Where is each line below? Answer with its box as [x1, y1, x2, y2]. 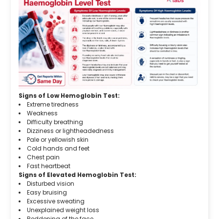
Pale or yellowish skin [27, 135, 89, 144]
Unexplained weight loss [27, 206, 100, 215]
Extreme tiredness [27, 100, 79, 109]
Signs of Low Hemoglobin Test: [19, 91, 120, 100]
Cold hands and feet [27, 144, 90, 153]
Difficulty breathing [27, 118, 84, 127]
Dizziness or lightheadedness [27, 127, 114, 135]
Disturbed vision [27, 179, 75, 188]
